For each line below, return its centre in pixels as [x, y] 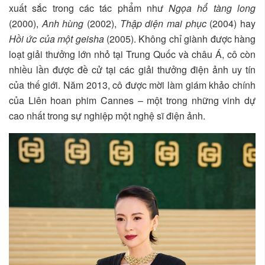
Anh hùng [63, 23]
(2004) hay [231, 23]
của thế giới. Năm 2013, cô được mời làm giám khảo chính [132, 85]
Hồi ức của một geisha [56, 38]
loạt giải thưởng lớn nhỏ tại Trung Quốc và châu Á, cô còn [132, 54]
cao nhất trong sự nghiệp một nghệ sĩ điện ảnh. [107, 115]
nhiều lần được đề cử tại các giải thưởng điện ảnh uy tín [132, 69]
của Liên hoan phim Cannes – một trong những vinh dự [132, 100]
